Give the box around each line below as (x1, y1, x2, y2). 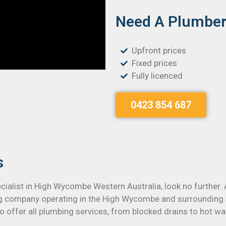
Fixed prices (132, 58, 178, 68)
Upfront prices (132, 45, 187, 55)
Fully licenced (132, 71, 183, 81)
